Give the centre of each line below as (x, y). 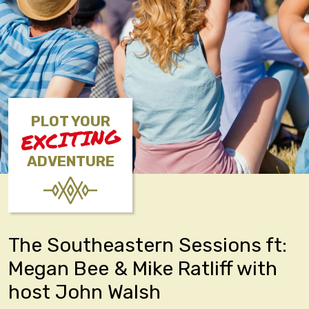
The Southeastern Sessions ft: (148, 245)
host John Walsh (84, 292)
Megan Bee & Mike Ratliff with (143, 268)
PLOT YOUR (70, 121)
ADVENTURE (70, 161)
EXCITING (70, 139)
